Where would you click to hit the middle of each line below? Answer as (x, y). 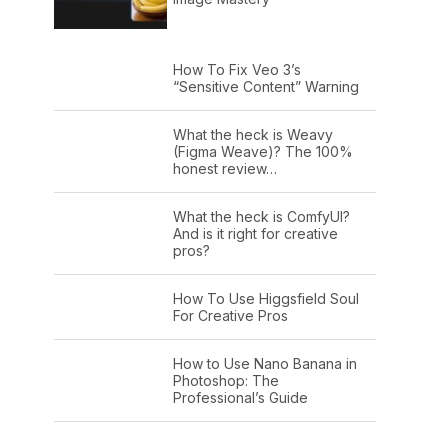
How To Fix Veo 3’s (236, 69)
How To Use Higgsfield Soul (265, 298)
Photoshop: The (225, 380)
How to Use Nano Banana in (264, 363)
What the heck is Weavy (252, 134)
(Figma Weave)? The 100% (262, 151)
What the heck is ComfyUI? (261, 216)
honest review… (224, 168)
